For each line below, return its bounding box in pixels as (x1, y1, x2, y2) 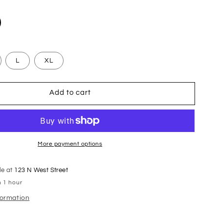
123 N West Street (14, 166, 68, 174)
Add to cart (49, 89, 91, 96)
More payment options (38, 140, 103, 147)
